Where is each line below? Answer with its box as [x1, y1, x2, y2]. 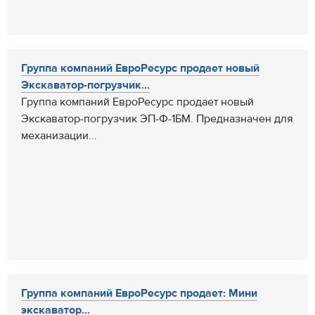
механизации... [21, 129, 97, 143]
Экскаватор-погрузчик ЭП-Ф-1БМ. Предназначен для [21, 112, 293, 126]
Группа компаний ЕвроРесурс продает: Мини [21, 286, 257, 300]
